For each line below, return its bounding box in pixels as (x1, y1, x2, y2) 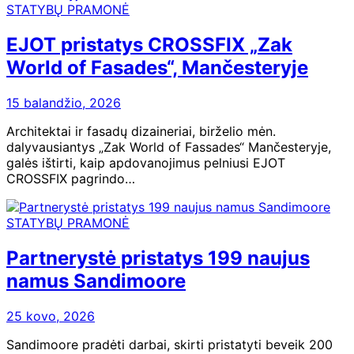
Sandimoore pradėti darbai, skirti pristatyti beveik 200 (6, 336, 333, 352)
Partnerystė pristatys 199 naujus (6, 246, 310, 269)
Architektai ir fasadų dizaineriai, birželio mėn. (6, 122, 276, 139)
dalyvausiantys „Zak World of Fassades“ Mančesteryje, (6, 138, 331, 155)
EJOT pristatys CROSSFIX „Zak (6, 32, 292, 56)
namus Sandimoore (6, 269, 186, 292)
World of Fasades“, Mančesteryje (6, 55, 308, 79)
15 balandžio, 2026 (6, 94, 121, 111)
